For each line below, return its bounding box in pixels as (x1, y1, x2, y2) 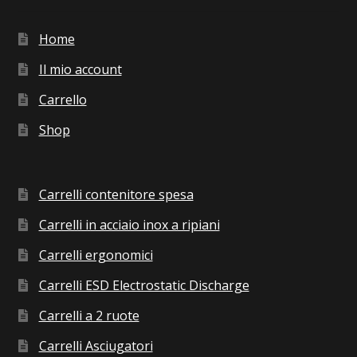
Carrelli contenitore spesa (38, 185, 194, 203)
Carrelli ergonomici (38, 245, 153, 264)
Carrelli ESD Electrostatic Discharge (38, 276, 249, 294)
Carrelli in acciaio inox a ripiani (38, 215, 220, 233)
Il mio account (38, 60, 122, 78)
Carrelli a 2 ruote (38, 306, 139, 324)
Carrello (38, 90, 87, 108)
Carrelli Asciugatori (38, 336, 153, 355)
